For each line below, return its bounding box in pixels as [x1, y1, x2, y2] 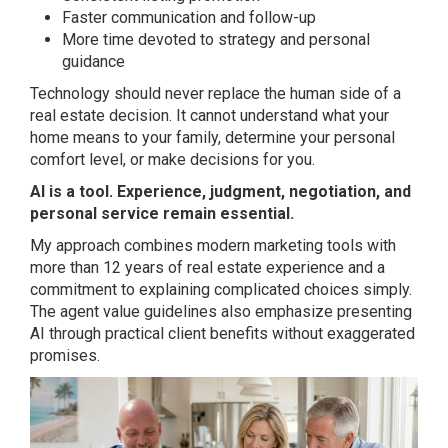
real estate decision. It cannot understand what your [30, 105, 389, 125]
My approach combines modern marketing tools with [30, 235, 396, 255]
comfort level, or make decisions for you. [30, 149, 315, 169]
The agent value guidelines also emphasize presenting [30, 301, 412, 321]
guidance [62, 51, 125, 71]
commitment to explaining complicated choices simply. [30, 279, 412, 299]
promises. [30, 345, 100, 365]
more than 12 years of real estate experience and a [30, 257, 385, 277]
